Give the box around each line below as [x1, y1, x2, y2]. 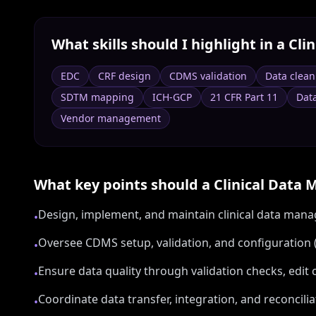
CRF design [98, 69, 151, 83]
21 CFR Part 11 [210, 90, 278, 104]
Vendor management [61, 111, 161, 125]
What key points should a [34, 175, 214, 194]
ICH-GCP [152, 90, 192, 104]
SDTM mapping [61, 90, 134, 104]
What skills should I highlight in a [51, 35, 288, 54]
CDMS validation [169, 69, 247, 83]
